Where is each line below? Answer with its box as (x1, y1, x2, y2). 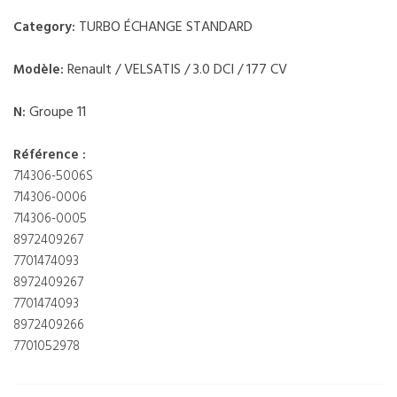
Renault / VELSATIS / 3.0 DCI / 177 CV (67, 58, 287, 82)
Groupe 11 (29, 100, 86, 124)
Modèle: (13, 58, 67, 81)
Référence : (13, 144, 86, 166)
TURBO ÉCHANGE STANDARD (79, 15, 253, 39)
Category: (13, 16, 79, 38)
